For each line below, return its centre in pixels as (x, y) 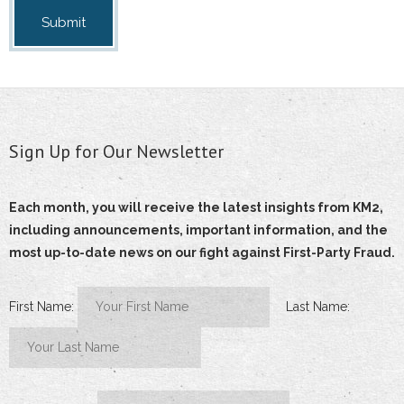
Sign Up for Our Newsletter (116, 151)
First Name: (41, 306)
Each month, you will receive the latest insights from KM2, (196, 207)
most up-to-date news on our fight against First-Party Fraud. (202, 252)
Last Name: (318, 306)
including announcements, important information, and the (198, 230)
